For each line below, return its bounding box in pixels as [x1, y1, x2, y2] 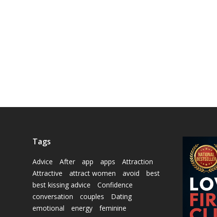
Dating [111, 192, 132, 201]
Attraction [122, 157, 153, 166]
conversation [32, 192, 73, 201]
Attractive [32, 169, 62, 178]
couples [80, 192, 104, 201]
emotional [32, 203, 64, 213]
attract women [69, 169, 116, 178]
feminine [99, 203, 126, 213]
